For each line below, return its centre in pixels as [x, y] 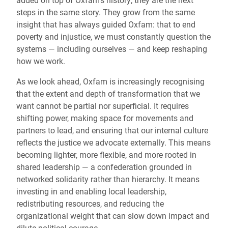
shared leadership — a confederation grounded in [104, 167]
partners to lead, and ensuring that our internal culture [112, 131]
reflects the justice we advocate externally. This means [113, 143]
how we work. [41, 62]
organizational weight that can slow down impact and [113, 216]
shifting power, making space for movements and [105, 119]
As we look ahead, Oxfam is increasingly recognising [110, 82]
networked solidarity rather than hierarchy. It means [108, 180]
